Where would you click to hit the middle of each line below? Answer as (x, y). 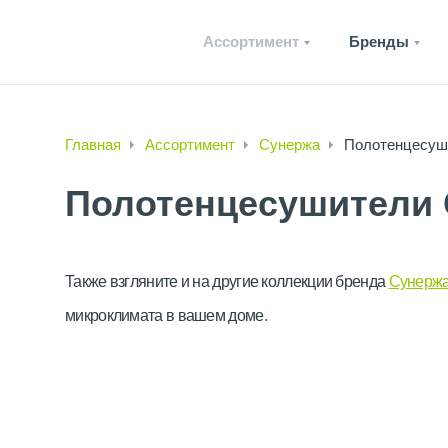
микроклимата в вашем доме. (166, 315)
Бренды (379, 41)
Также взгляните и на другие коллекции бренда (227, 281)
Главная (93, 144)
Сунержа (289, 144)
